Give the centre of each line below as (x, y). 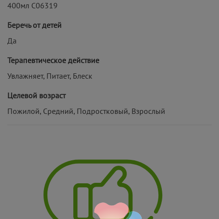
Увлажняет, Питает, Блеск (50, 76)
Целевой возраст (36, 95)
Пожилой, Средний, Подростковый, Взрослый (86, 111)
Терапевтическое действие (53, 60)
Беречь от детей (34, 25)
